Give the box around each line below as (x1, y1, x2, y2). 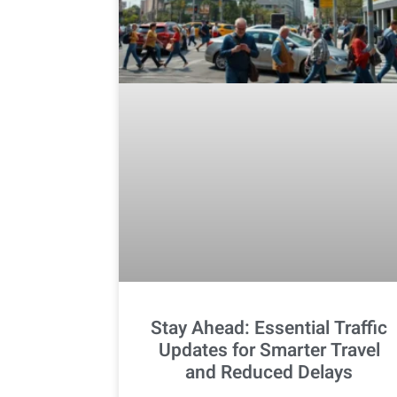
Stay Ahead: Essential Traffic (151, 314, 388, 342)
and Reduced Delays (185, 358, 354, 386)
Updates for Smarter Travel (158, 336, 380, 364)
